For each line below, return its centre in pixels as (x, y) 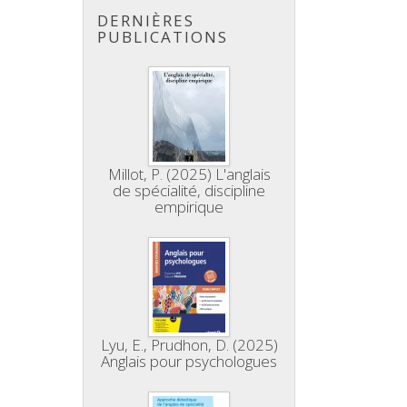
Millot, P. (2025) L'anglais (189, 174)
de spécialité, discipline (189, 190)
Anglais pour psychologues (189, 361)
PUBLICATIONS (163, 37)
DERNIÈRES (146, 20)
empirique (189, 207)
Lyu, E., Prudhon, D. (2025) (189, 345)
